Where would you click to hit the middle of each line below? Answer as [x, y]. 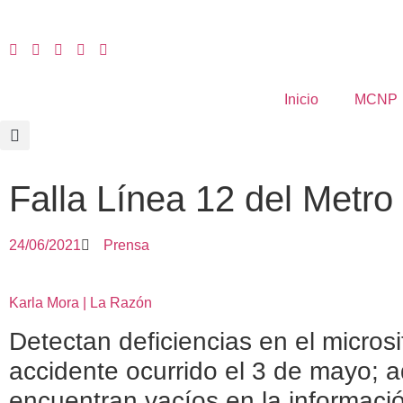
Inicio [301, 99]
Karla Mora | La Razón [81, 303]
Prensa [126, 245]
